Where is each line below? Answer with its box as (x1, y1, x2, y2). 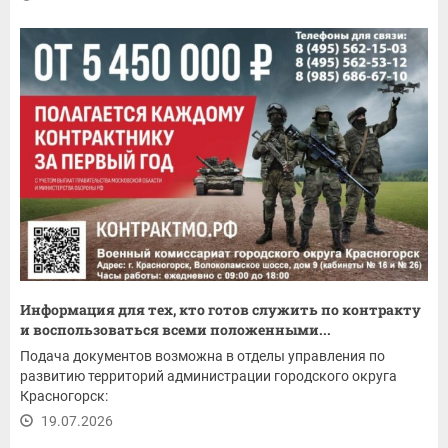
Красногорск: (20, 388, 108, 405)
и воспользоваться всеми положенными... (20, 320, 331, 340)
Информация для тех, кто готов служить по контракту (20, 300, 421, 320)
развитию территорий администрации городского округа (20, 368, 397, 385)
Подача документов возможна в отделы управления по (20, 348, 385, 365)
